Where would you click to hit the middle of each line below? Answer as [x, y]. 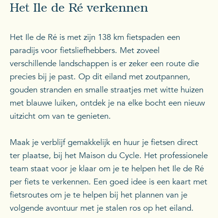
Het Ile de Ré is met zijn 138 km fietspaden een [95, 37]
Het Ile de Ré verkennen [79, 9]
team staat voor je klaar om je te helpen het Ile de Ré [107, 168]
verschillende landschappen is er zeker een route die [104, 63]
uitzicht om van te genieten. [62, 116]
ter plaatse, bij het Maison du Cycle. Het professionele [109, 155]
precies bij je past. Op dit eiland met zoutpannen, [100, 76]
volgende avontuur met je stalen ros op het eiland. [102, 208]
